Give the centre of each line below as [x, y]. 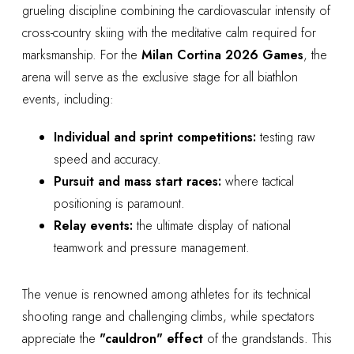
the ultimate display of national [212, 225]
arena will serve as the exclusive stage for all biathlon [160, 77]
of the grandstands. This [267, 339]
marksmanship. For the [82, 55]
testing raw [286, 137]
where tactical [258, 181]
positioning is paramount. [119, 203]
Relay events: [93, 225]
